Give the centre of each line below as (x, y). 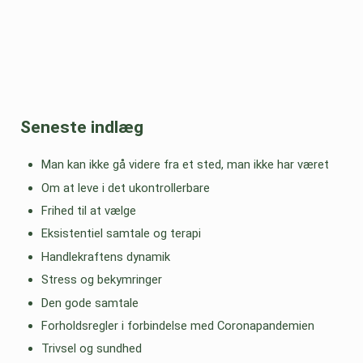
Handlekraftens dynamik (105, 256)
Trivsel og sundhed (91, 349)
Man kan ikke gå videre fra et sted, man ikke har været (185, 165)
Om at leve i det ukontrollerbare (125, 188)
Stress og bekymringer (101, 280)
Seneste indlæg (81, 127)
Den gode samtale (90, 303)
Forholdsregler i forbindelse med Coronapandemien (177, 325)
